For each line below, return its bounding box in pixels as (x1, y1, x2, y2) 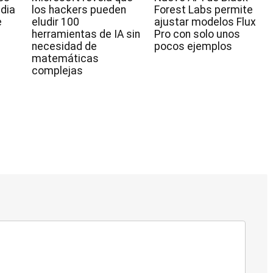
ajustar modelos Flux (154, 16, 256, 29)
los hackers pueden (32, 4, 126, 16)
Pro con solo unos (154, 28, 240, 41)
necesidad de (32, 40, 97, 53)
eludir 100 (32, 16, 79, 29)
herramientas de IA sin (32, 28, 140, 41)
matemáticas (32, 52, 99, 65)
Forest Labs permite (154, 4, 253, 16)
